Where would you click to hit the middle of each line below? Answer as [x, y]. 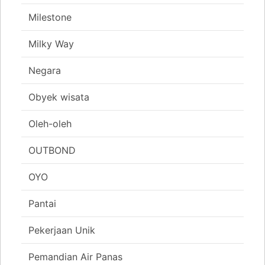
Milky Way [51, 44]
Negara [45, 71]
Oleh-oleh [50, 124]
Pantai [42, 204]
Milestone [50, 17]
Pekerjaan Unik [62, 230]
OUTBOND [52, 151]
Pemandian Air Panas [75, 257]
